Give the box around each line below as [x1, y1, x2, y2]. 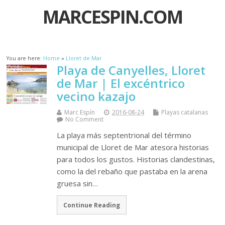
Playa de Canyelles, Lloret [57, 62, 206, 79]
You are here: [7, 55, 44, 62]
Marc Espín [64, 108, 95, 117]
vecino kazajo [57, 88, 136, 105]
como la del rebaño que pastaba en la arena [57, 166, 208, 177]
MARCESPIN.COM [42, 5, 182, 30]
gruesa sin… [57, 178, 98, 189]
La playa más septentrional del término [57, 130, 192, 141]
